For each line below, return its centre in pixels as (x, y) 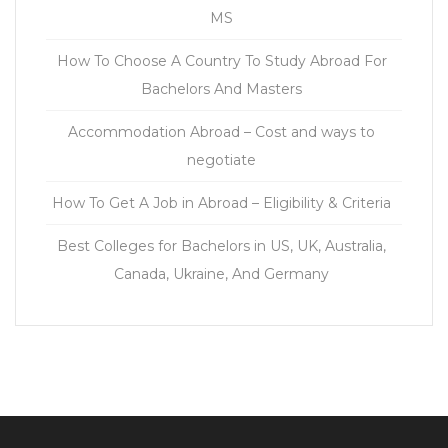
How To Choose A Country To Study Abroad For (221, 61)
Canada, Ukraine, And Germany (221, 274)
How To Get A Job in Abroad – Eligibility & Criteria (221, 203)
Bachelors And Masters (221, 89)
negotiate (221, 160)
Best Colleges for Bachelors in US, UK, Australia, (221, 246)
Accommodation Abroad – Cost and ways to (221, 132)
